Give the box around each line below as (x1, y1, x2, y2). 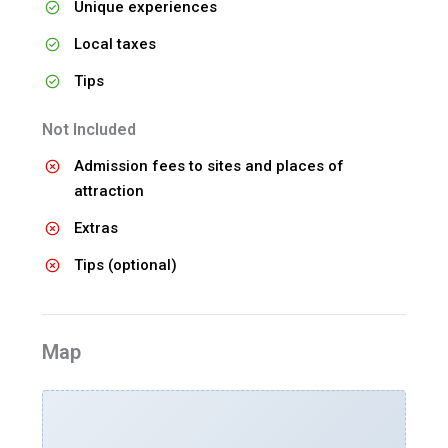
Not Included (41, 120, 136, 140)
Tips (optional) (73, 256, 177, 275)
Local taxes (73, 35, 156, 54)
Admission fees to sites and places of (73, 157, 344, 176)
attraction (73, 182, 144, 201)
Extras (73, 219, 118, 238)
